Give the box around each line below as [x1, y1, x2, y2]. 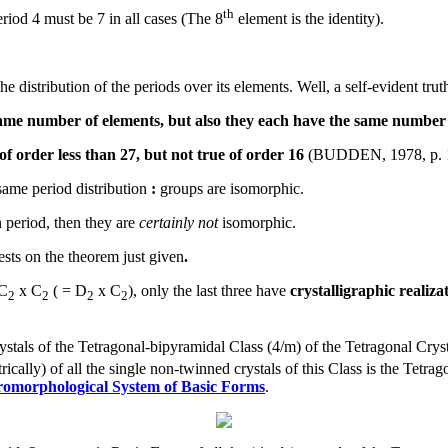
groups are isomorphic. [156, 180, 304, 198]
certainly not [139, 214, 218, 232]
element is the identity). [234, 10, 384, 28]
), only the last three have [128, 282, 290, 300]
